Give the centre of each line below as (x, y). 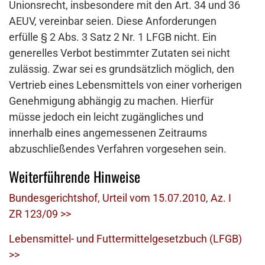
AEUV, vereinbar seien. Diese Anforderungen (113, 21)
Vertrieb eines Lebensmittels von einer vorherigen (125, 85)
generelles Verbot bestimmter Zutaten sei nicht (119, 53)
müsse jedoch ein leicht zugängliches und (106, 117)
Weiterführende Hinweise (75, 177)
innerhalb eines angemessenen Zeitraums (108, 133)
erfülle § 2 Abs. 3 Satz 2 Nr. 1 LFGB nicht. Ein (113, 37)
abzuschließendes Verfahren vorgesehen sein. (118, 149)
